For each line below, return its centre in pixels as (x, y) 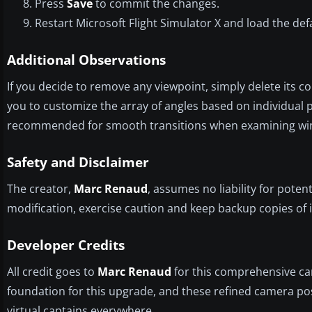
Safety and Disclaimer (78, 162)
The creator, (40, 188)
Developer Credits (66, 245)
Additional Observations (86, 60)
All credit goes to (52, 271)
